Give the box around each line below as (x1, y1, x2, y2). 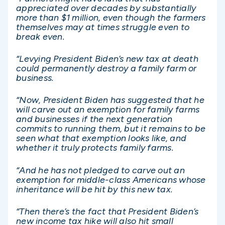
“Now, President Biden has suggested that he (16, 94, 204, 106)
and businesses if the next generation (16, 114, 173, 125)
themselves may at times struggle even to (16, 21, 189, 33)
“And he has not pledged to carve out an (16, 164, 185, 176)
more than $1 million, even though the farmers (16, 12, 206, 23)
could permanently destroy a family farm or (16, 63, 197, 74)
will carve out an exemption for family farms (16, 104, 199, 116)
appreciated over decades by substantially (16, 2, 196, 14)
